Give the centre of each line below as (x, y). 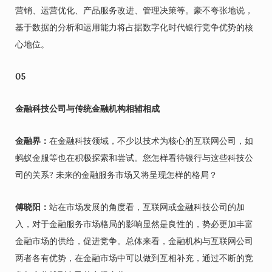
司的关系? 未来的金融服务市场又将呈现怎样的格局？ (116, 175)
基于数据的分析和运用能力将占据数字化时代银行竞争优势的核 (134, 27)
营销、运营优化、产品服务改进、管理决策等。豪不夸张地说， (134, 10)
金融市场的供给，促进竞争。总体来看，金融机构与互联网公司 (134, 241)
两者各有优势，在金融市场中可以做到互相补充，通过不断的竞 (134, 258)
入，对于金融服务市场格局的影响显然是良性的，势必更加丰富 (134, 224)
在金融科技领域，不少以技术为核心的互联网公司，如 (151, 141)
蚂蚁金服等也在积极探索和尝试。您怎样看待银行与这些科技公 (134, 158)
